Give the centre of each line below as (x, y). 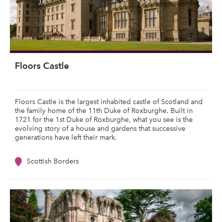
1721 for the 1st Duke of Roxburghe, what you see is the (104, 120)
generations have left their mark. (67, 138)
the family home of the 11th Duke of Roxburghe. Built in (104, 111)
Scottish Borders (53, 161)
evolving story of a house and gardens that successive (100, 129)
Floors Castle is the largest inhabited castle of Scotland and (109, 102)
